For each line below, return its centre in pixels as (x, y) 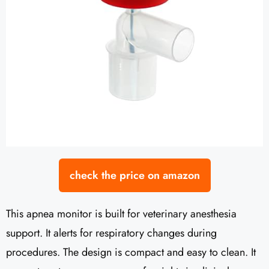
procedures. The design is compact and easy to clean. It (131, 252)
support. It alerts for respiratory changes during (111, 233)
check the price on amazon (134, 176)
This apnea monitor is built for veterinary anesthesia (121, 214)
